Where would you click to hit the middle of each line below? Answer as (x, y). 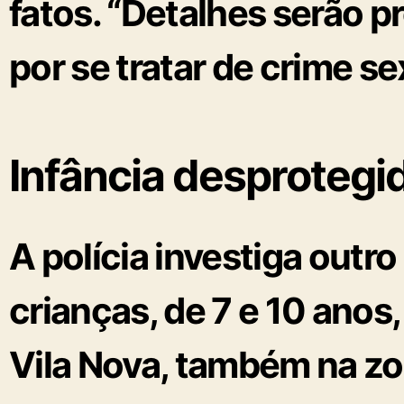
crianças (79, 310)
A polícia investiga (159, 256)
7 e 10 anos (302, 310)
